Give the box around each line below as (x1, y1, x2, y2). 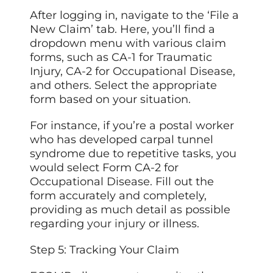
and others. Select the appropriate (30, 78, 218, 92)
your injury (87, 216, 146, 230)
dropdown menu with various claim (30, 36, 227, 50)
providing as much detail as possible (30, 202, 231, 216)
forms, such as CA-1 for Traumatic (30, 50, 213, 64)
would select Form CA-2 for (30, 160, 179, 174)
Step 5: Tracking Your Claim (30, 243, 180, 257)
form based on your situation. (30, 92, 191, 106)
